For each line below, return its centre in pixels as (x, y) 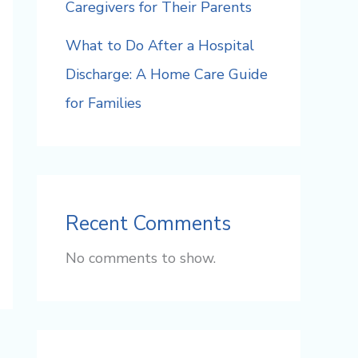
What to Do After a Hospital (160, 46)
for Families (103, 103)
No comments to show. (141, 259)
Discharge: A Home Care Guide (167, 75)
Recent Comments (148, 224)
